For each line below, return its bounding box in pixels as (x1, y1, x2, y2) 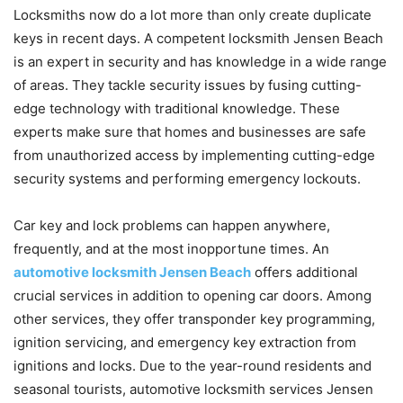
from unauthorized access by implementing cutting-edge (13, 146, 375, 164)
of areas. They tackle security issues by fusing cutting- (13, 76, 362, 94)
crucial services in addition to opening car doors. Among (13, 286, 372, 304)
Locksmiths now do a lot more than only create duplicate (13, 5, 372, 23)
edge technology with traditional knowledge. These (13, 99, 340, 117)
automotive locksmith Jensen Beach (13, 263, 251, 281)
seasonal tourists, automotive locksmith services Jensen (13, 380, 373, 398)
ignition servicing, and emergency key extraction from (13, 333, 356, 351)
